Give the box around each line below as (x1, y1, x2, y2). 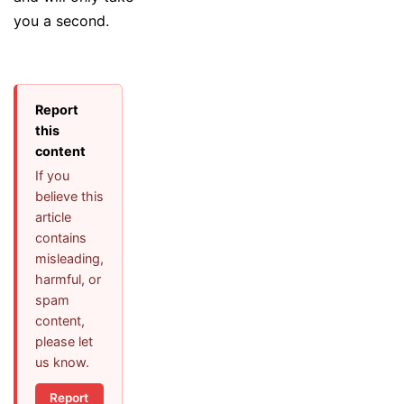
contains (35, 229, 87, 245)
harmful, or (35, 271, 101, 287)
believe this (35, 188, 104, 204)
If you (35, 167, 69, 183)
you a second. (14, 11, 109, 30)
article (35, 208, 71, 225)
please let (35, 333, 93, 349)
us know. (35, 353, 89, 370)
